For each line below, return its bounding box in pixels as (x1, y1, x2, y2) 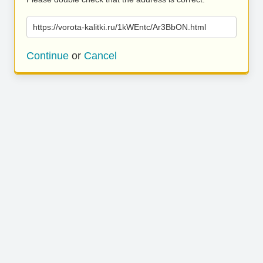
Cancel (84, 50, 117, 62)
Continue (26, 50, 69, 62)
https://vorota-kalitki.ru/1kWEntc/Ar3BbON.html (33, 22, 206, 32)
